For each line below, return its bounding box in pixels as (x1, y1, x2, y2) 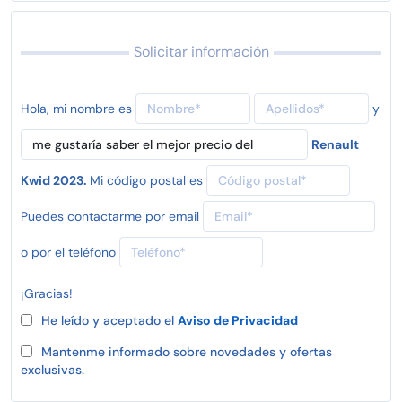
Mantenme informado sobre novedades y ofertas (41, 343, 332, 360)
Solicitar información (133, 41, 269, 61)
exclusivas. (21, 361, 84, 378)
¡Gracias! (21, 284, 73, 301)
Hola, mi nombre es (21, 100, 132, 117)
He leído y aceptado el (41, 311, 178, 328)
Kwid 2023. (21, 171, 90, 188)
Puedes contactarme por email (21, 207, 199, 224)
